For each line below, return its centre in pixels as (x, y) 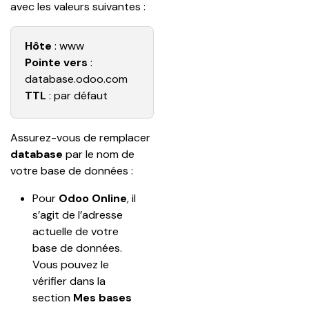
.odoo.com (101, 79)
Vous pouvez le (72, 265)
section (53, 298)
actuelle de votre (77, 231)
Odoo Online (93, 198)
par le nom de (100, 154)
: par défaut (77, 96)
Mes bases (104, 298)
